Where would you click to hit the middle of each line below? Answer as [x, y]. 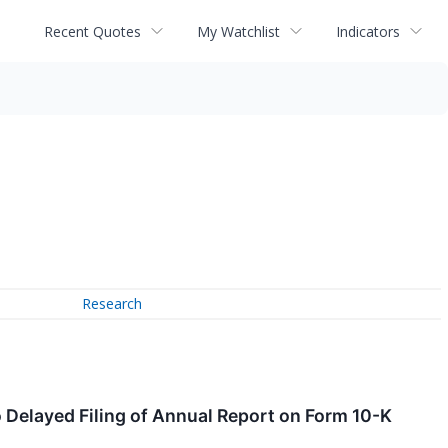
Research [112, 304]
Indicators [368, 31]
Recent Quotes [92, 31]
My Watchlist [238, 31]
